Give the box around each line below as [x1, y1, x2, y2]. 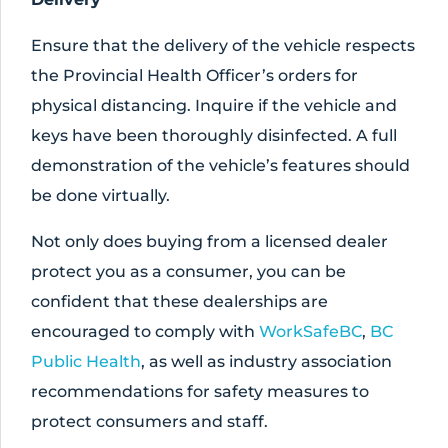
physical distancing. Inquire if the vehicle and [31, 96, 397, 115]
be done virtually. [31, 186, 170, 205]
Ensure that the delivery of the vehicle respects [31, 36, 415, 55]
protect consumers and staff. [31, 412, 268, 431]
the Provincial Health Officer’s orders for [31, 66, 358, 85]
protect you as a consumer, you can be [31, 262, 346, 281]
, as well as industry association [141, 352, 392, 371]
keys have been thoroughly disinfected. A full [31, 126, 397, 145]
